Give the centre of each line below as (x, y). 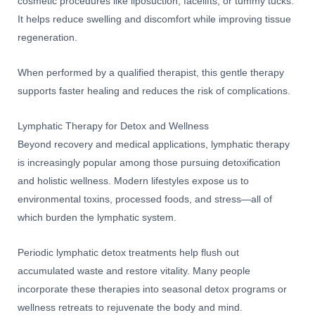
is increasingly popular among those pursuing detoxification (149, 163)
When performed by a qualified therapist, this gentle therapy (151, 73)
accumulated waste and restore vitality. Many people (134, 271)
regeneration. (47, 38)
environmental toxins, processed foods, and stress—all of (145, 200)
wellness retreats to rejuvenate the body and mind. (130, 308)
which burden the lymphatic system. (97, 218)
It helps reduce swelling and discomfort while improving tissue (154, 20)
